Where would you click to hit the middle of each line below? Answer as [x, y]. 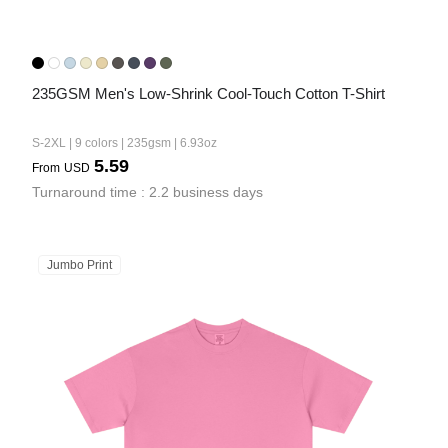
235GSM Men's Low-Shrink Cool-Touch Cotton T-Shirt [208, 93]
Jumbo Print [79, 265]
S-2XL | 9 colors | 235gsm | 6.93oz [124, 143]
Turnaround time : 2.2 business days [147, 192]
